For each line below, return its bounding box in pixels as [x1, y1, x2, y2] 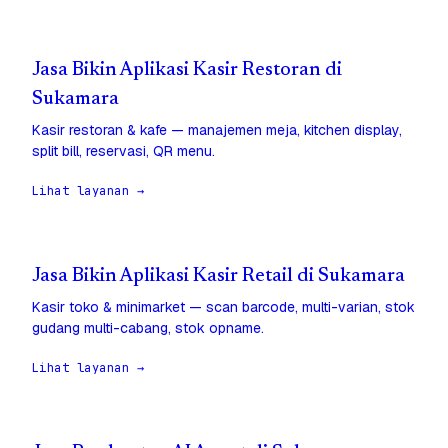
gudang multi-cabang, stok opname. [32, 319, 264, 338]
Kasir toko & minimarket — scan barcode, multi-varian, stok [32, 298, 415, 317]
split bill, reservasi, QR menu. [32, 142, 215, 161]
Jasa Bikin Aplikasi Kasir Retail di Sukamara [32, 267, 405, 287]
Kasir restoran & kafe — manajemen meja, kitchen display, [32, 121, 402, 140]
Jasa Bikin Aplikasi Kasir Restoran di [32, 61, 342, 81]
